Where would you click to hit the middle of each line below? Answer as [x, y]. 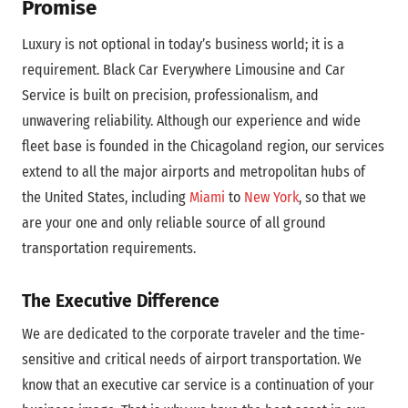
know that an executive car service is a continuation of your [198, 385]
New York [271, 197]
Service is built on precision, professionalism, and [170, 95]
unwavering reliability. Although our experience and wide [191, 120]
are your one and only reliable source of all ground [174, 222]
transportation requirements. [109, 248]
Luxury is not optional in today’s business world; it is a [183, 44]
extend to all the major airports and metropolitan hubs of [194, 171]
